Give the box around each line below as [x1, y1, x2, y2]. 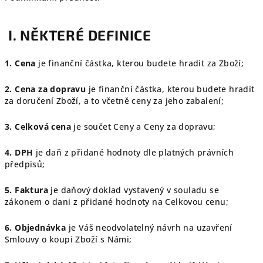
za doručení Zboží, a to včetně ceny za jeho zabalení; [5, 95, 224, 106]
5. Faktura [5, 184, 48, 195]
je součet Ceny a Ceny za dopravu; [73, 121, 216, 132]
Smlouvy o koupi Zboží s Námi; [5, 234, 132, 245]
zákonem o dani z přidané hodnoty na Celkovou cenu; [5, 196, 228, 207]
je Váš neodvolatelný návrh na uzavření [66, 222, 232, 233]
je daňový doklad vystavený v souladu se [48, 184, 219, 195]
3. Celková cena [5, 121, 74, 132]
